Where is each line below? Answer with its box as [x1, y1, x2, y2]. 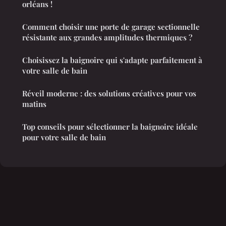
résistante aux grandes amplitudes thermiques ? [22, 32, 192, 43]
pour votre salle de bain [22, 132, 106, 143]
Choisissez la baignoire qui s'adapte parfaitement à [22, 55, 202, 66]
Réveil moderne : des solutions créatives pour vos [22, 88, 196, 99]
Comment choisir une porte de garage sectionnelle [22, 22, 200, 32]
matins [22, 99, 46, 109]
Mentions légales [72, 205, 128, 214]
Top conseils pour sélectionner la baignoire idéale [22, 122, 198, 132]
